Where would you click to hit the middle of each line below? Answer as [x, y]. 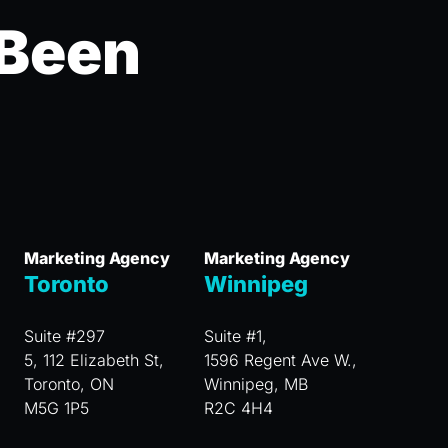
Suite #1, [235, 336]
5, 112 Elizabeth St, [93, 360]
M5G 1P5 [56, 408]
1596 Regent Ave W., [280, 360]
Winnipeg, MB [255, 384]
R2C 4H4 [238, 408]
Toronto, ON [68, 384]
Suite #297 [64, 336]
